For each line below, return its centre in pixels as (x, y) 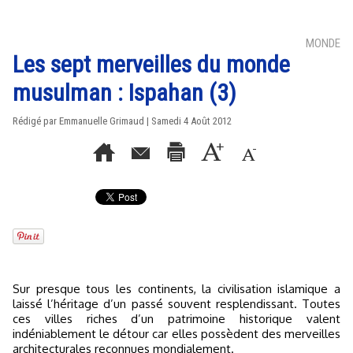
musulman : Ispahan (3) (124, 93)
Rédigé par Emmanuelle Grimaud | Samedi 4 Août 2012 (122, 121)
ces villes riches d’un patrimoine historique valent (176, 319)
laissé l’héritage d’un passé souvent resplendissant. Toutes (176, 304)
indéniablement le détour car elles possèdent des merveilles (176, 334)
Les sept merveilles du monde (151, 64)
